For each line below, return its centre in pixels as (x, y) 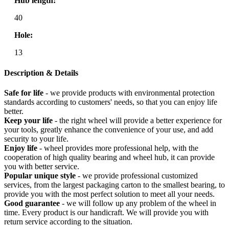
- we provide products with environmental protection (129, 93)
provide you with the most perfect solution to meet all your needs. (109, 194)
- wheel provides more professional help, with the (118, 148)
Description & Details (41, 73)
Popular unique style (40, 175)
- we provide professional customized (137, 175)
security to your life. (36, 139)
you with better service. (42, 166)
